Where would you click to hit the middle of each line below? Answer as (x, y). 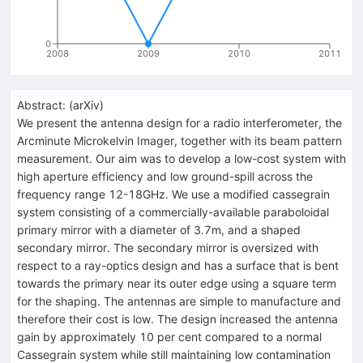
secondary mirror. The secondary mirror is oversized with (168, 247)
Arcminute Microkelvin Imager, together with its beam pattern (179, 140)
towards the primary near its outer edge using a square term (177, 283)
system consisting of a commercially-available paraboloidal (173, 211)
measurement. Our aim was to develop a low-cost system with (181, 158)
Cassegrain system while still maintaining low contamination (174, 354)
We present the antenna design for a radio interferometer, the (179, 122)
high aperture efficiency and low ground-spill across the (165, 176)
